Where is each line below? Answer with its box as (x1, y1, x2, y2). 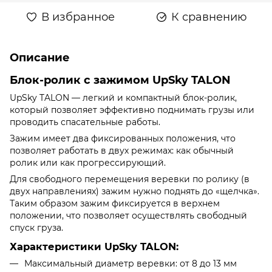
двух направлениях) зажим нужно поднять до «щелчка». (10, 185, 259, 197)
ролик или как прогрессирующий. (10, 157, 166, 168)
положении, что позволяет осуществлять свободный (10, 209, 247, 221)
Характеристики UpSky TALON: (10, 240, 178, 253)
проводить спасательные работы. (10, 116, 160, 127)
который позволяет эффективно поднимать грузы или (10, 104, 254, 115)
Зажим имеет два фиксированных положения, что (10, 132, 236, 144)
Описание (10, 50, 70, 64)
